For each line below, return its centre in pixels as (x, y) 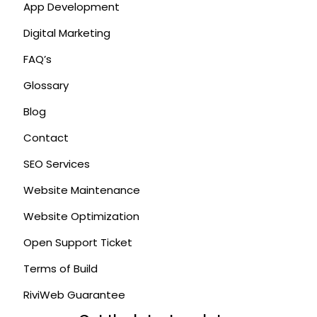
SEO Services (57, 163)
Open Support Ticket (78, 242)
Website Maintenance (82, 190)
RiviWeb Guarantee (74, 294)
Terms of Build (60, 268)
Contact (46, 137)
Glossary (46, 85)
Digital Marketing (67, 33)
